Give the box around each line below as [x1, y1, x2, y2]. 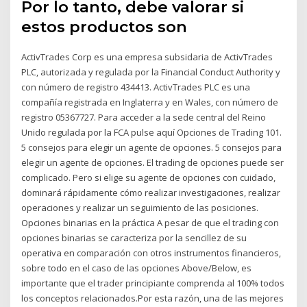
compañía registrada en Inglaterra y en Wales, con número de [21, 95, 279, 108]
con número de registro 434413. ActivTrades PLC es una [21, 80, 251, 93]
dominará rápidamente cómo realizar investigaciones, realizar [21, 186, 281, 199]
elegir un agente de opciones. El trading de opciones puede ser [21, 156, 284, 169]
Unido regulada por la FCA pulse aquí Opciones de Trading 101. [21, 125, 282, 138]
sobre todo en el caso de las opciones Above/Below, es [21, 261, 252, 274]
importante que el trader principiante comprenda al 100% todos [21, 276, 285, 289]
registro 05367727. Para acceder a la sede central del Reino [21, 110, 267, 123]
